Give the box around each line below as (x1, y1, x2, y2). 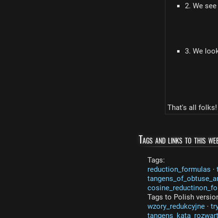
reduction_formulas (147, 165, 211, 174)
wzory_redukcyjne (147, 202, 205, 211)
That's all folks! (167, 103, 217, 112)
